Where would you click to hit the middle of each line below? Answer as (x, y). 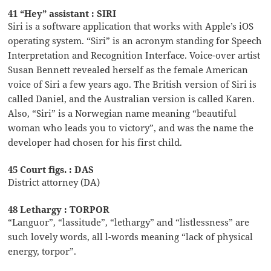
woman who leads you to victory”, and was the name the (131, 127)
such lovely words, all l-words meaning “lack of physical (131, 236)
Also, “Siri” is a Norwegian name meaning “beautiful (122, 113)
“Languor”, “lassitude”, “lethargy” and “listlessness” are (129, 222)
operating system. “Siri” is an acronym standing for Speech (135, 40)
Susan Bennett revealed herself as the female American (128, 69)
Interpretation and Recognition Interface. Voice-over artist (134, 55)
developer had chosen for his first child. (95, 142)
